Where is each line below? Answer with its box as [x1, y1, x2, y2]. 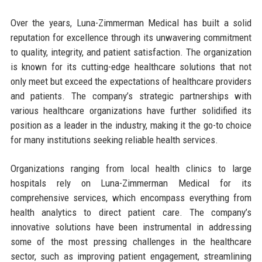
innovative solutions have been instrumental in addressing [10, 220, 252, 233]
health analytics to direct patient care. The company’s [10, 206, 252, 218]
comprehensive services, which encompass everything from [10, 191, 252, 204]
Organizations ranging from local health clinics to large [10, 162, 252, 174]
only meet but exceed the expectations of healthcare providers [10, 75, 252, 87]
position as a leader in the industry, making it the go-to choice [10, 119, 252, 131]
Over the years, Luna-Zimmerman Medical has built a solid [10, 16, 252, 29]
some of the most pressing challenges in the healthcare [10, 235, 252, 247]
